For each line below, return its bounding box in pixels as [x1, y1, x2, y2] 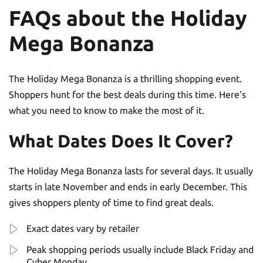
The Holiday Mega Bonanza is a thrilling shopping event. [9, 73, 242, 84]
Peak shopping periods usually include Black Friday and [26, 244, 254, 255]
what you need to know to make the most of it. [9, 104, 204, 116]
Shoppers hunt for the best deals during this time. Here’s [9, 89, 246, 100]
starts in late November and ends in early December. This [9, 181, 247, 192]
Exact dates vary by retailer [26, 222, 139, 234]
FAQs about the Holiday [9, 6, 247, 30]
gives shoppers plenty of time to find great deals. [9, 197, 214, 208]
